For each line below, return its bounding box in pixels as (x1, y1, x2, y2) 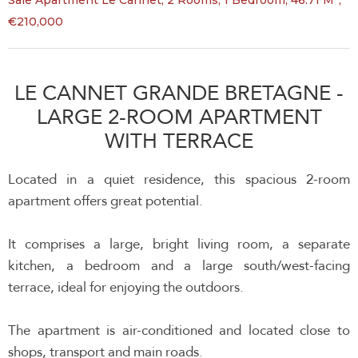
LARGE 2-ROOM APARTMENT (36, 97, 322, 136)
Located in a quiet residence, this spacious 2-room (8, 167, 350, 192)
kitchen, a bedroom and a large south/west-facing (8, 253, 350, 278)
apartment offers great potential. (8, 189, 203, 213)
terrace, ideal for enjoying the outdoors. (8, 275, 244, 300)
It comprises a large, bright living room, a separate (8, 232, 350, 257)
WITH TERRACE (105, 121, 253, 160)
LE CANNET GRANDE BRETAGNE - (14, 74, 344, 112)
